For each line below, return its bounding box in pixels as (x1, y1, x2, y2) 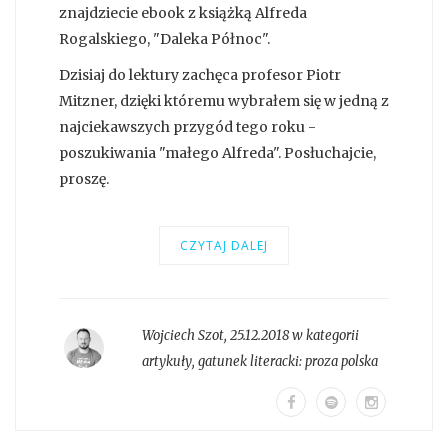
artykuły (141, 352, 192, 370)
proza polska (304, 352, 378, 370)
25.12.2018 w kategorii (229, 326, 359, 344)
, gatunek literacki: (191, 352, 305, 370)
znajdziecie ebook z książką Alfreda (59, 3, 307, 22)
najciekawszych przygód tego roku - (59, 117, 316, 136)
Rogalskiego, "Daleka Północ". (59, 29, 270, 48)
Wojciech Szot (141, 326, 224, 344)
